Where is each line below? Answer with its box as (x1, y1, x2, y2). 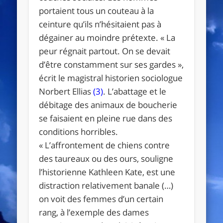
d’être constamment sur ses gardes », (39, 58, 184, 70)
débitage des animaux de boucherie (39, 99, 178, 111)
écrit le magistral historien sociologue (39, 72, 183, 84)
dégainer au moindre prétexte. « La (39, 31, 176, 43)
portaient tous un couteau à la (39, 4, 154, 16)
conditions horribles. (39, 125, 118, 137)
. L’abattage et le (103, 85, 167, 97)
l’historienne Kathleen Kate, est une (39, 166, 176, 178)
